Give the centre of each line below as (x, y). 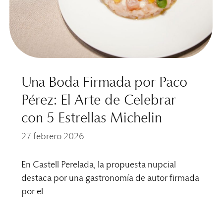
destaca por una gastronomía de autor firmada (110, 179)
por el (32, 192)
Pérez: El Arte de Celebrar (98, 101)
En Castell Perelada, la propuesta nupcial (98, 165)
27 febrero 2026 (53, 137)
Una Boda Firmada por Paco (104, 83)
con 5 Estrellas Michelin (91, 119)
